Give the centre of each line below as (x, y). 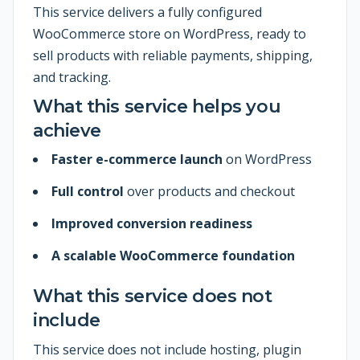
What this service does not (153, 296)
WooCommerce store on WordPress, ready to (170, 34)
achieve (67, 131)
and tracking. (72, 77)
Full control (88, 191)
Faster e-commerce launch (137, 159)
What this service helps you (157, 106)
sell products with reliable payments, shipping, (173, 55)
